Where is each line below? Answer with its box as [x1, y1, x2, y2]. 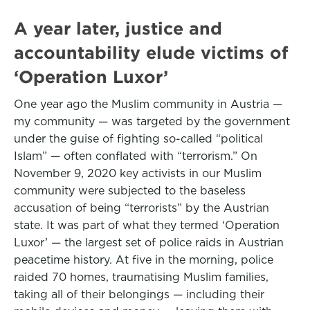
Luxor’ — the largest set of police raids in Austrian [14, 236, 284, 249]
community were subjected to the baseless [14, 184, 246, 197]
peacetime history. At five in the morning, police [14, 253, 273, 266]
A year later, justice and [14, 19, 222, 38]
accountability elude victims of [14, 43, 289, 62]
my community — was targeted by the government [14, 115, 290, 128]
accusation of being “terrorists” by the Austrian [14, 201, 269, 215]
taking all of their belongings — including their [14, 288, 264, 301]
